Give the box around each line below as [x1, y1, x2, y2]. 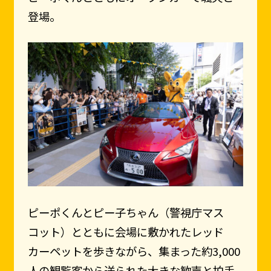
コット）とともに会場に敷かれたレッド [27, 224, 224, 240]
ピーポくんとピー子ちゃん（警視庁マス [27, 204, 224, 221]
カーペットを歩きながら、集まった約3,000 [27, 243, 240, 260]
